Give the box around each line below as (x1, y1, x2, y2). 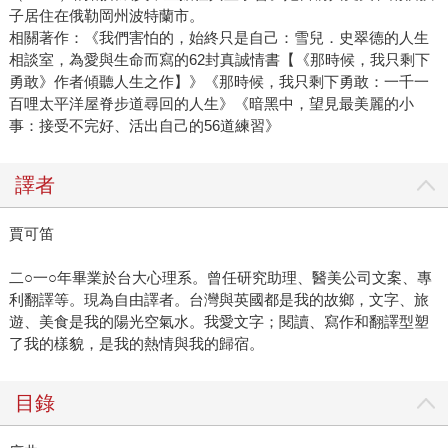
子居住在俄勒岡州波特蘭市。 (8, 7, 204, 25)
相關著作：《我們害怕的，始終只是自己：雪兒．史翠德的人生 (8, 29, 429, 47)
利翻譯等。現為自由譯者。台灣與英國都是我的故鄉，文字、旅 (8, 291, 429, 309)
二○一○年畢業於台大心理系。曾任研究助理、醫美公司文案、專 (8, 269, 432, 287)
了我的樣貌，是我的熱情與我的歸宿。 (8, 335, 264, 353)
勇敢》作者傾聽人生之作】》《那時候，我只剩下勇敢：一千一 (8, 73, 429, 91)
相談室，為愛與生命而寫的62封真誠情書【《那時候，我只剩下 (8, 51, 430, 69)
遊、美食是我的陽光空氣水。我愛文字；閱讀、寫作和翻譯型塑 (8, 313, 429, 331)
